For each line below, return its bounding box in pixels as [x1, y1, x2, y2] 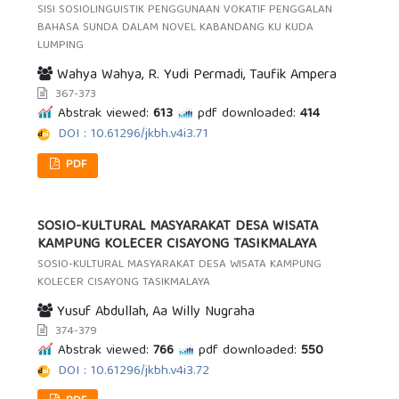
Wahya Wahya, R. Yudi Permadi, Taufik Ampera [53, 62, 338, 88]
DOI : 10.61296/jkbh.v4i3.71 [58, 122, 209, 146]
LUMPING [37, 36, 85, 57]
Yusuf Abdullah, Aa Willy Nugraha [53, 299, 256, 325]
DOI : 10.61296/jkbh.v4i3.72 [58, 359, 210, 383]
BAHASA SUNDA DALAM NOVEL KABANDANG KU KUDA [37, 18, 314, 39]
